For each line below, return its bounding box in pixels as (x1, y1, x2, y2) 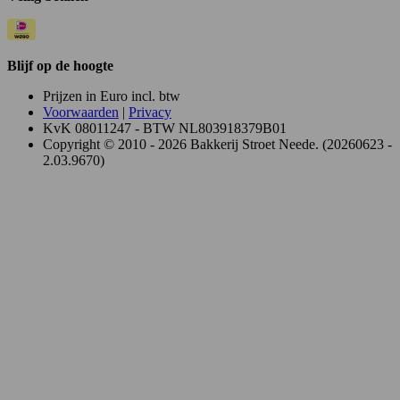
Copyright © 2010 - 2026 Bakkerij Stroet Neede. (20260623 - (43, 137, 392, 153)
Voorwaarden (43, 104, 119, 121)
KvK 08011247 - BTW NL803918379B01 (43, 121, 287, 137)
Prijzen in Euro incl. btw (43, 88, 180, 104)
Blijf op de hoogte (7, 58, 113, 74)
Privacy (129, 104, 171, 121)
